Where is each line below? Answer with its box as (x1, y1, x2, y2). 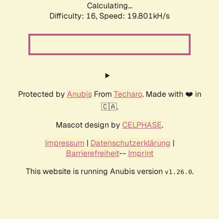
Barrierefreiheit (66, 148, 119, 159)
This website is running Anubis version (25, 166, 165, 177)
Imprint (128, 148, 153, 159)
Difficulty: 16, (49, 11, 99, 22)
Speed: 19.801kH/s (99, 11, 170, 22)
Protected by (18, 89, 67, 100)
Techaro (113, 89, 142, 100)
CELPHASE (122, 120, 162, 131)
